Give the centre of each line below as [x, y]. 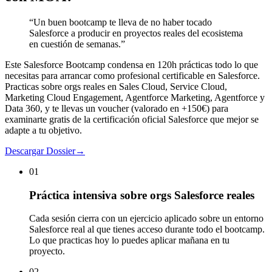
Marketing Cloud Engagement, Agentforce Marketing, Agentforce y [135, 97]
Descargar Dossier [40, 151]
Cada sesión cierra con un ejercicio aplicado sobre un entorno [146, 219]
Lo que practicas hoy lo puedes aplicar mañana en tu [129, 240]
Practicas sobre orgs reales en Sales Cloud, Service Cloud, [116, 86]
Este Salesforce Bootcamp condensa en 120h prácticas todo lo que [131, 64]
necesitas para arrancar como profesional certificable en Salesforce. [132, 75]
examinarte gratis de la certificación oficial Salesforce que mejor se [132, 119]
